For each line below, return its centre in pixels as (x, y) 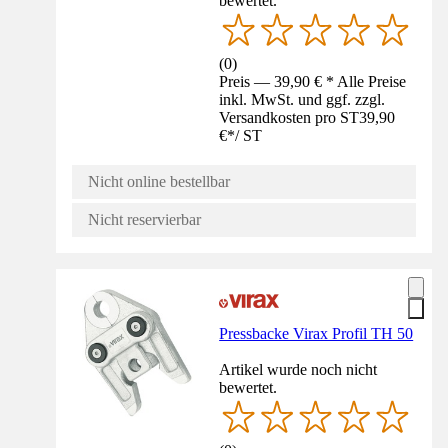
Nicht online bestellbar (159, 182)
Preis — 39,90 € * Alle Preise (313, 82)
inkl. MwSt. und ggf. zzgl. (302, 100)
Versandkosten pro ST (289, 118)
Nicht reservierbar (144, 220)
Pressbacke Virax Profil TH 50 (316, 334)
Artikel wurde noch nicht (298, 370)
